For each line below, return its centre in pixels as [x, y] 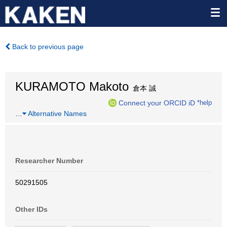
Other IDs [31, 209]
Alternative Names [56, 113]
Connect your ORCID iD [157, 103]
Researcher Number [49, 161]
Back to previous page [47, 47]
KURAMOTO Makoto [72, 86]
